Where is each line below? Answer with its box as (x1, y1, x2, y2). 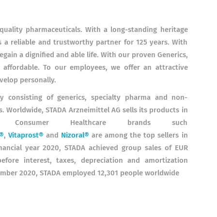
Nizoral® (61, 132, 90, 139)
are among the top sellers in (92, 132, 188, 139)
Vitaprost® (8, 132, 44, 139)
